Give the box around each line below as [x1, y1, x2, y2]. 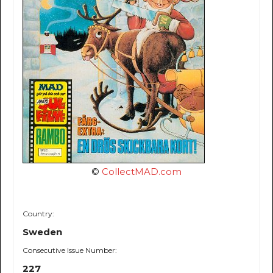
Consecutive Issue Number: [23, 246, 117, 255]
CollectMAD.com [102, 166, 182, 178]
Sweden [23, 226, 62, 238]
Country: [23, 209, 54, 219]
